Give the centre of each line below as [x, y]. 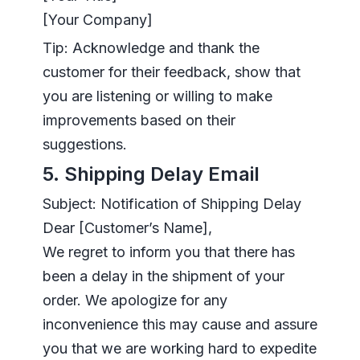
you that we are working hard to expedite [179, 348]
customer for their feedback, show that [171, 72]
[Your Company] [97, 19]
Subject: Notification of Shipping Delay [172, 203]
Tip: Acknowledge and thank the [151, 47]
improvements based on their [139, 120]
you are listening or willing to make [157, 96]
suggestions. [84, 144]
